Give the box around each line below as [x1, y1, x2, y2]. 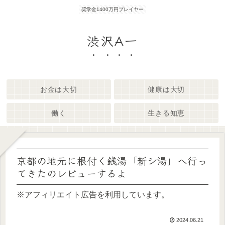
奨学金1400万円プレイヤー [81, 7, 144, 12]
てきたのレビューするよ [17, 165, 127, 180]
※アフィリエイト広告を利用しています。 [17, 190, 169, 199]
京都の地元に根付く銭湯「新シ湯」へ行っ [17, 153, 207, 168]
